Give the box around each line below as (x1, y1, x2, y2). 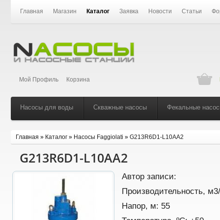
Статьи (182, 8, 202, 15)
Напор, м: (122, 201, 161, 210)
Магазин (53, 8, 77, 15)
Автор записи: (122, 172, 176, 181)
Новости (148, 8, 172, 15)
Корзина (66, 76, 90, 83)
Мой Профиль (19, 76, 59, 83)
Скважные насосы (93, 104, 147, 111)
